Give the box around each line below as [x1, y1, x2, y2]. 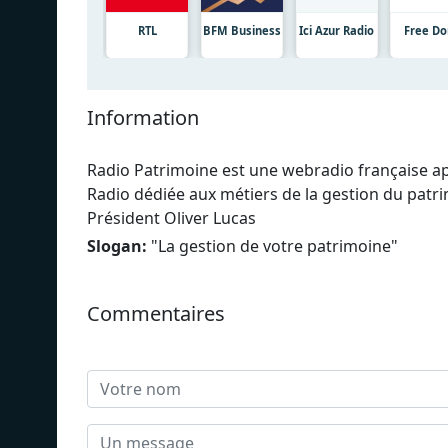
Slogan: [87, 234, 147, 257]
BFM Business [202, 22, 281, 38]
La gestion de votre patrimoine [158, 234, 391, 257]
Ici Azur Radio [299, 22, 375, 38]
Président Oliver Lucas [87, 206, 256, 229]
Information [87, 103, 199, 131]
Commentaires [87, 299, 225, 327]
